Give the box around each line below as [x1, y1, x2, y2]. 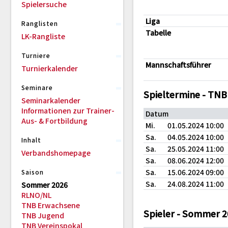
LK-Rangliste [21, 31, 65, 41]
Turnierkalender [21, 63, 78, 73]
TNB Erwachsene [21, 200, 80, 210]
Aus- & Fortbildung [21, 116, 88, 126]
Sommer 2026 [21, 180, 68, 190]
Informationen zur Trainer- [21, 105, 115, 116]
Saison [21, 167, 44, 176]
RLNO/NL [21, 190, 51, 200]
